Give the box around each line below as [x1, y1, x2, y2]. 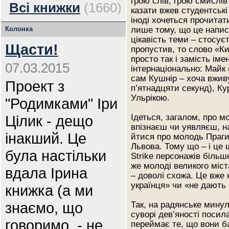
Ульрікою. [131, 93, 170, 102]
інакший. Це [5, 130, 86, 147]
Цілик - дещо [5, 112, 93, 129]
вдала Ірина [5, 165, 87, 181]
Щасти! [5, 41, 58, 58]
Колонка [5, 25, 33, 33]
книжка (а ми [5, 182, 93, 199]
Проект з [5, 78, 64, 95]
